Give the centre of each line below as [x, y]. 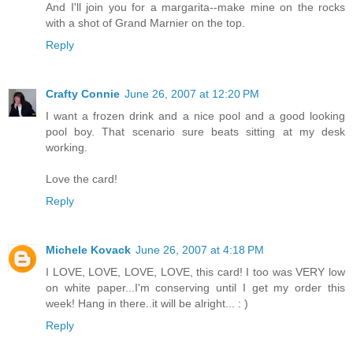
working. [67, 147]
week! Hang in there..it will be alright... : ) [147, 303]
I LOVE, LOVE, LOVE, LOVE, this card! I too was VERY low [195, 271]
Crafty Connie [83, 93]
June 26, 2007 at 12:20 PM [192, 93]
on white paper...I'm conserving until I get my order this [195, 287]
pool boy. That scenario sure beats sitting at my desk [195, 131]
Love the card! [82, 178]
